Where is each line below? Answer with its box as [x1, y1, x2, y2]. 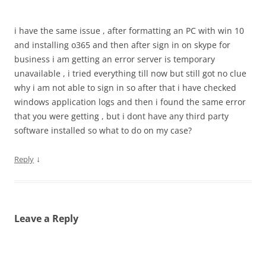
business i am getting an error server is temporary [14, 53, 215, 65]
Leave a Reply [14, 212, 78, 226]
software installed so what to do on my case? [14, 125, 192, 137]
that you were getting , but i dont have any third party [14, 110, 229, 122]
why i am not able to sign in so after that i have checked [14, 82, 236, 94]
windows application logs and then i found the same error [14, 96, 246, 108]
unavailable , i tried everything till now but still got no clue [14, 68, 246, 80]
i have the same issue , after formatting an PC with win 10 [14, 25, 244, 37]
